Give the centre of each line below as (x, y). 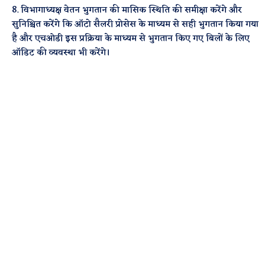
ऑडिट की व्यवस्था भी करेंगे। (61, 53)
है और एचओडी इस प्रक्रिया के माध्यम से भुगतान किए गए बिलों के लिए (131, 39)
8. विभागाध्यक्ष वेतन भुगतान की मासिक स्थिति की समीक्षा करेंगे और (127, 10)
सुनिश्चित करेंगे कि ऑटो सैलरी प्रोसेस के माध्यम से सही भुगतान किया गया (135, 25)
